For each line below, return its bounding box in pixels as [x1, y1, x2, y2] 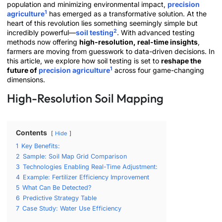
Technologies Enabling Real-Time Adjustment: [23, 163, 158, 171]
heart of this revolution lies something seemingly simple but [7, 19, 198, 27]
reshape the [161, 56, 201, 65]
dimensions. [7, 75, 45, 84]
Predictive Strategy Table [23, 194, 97, 202]
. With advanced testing [117, 28, 195, 37]
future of [7, 66, 39, 74]
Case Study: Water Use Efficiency [22, 205, 121, 213]
